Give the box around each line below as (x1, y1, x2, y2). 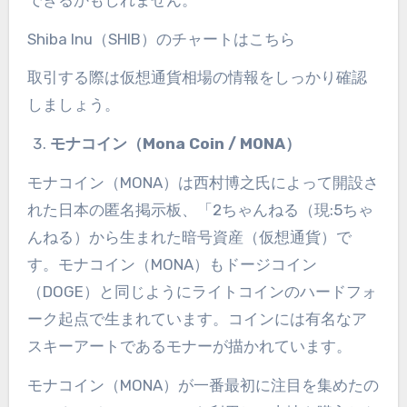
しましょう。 (26, 95, 120, 114)
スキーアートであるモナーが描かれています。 (26, 336, 352, 355)
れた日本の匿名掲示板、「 (26, 200, 213, 219)
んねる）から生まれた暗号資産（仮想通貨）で (26, 227, 352, 246)
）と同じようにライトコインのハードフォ (83, 282, 377, 301)
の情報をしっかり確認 (212, 68, 367, 87)
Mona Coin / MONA (143, 134, 286, 154)
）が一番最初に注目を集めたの (162, 375, 379, 394)
